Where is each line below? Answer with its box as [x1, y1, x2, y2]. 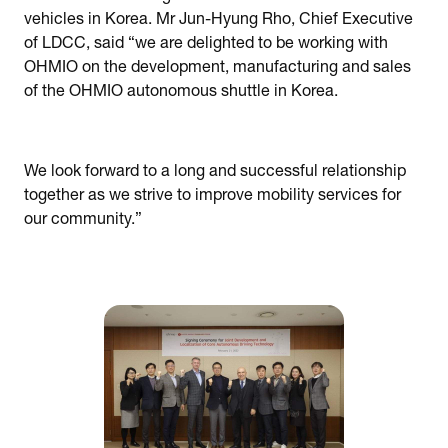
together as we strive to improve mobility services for [24, 189, 401, 206]
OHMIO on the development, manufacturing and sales [24, 61, 411, 78]
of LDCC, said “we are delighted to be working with [24, 37, 388, 54]
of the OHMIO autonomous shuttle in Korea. [24, 85, 338, 102]
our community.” [24, 213, 142, 230]
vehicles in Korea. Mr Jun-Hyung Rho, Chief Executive [24, 13, 413, 30]
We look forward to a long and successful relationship [24, 165, 406, 182]
